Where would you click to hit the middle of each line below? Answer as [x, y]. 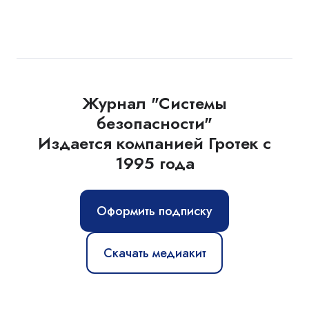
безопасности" [154, 123]
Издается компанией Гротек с [154, 143]
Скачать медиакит [154, 253]
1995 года [154, 163]
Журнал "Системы [154, 103]
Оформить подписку [154, 211]
